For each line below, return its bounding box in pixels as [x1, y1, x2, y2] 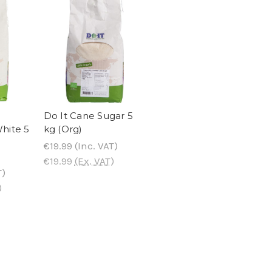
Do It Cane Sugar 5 [43, 109, 133, 121]
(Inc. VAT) [72, 139, 118, 152]
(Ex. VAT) [74, 154, 114, 167]
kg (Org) [43, 123, 83, 135]
